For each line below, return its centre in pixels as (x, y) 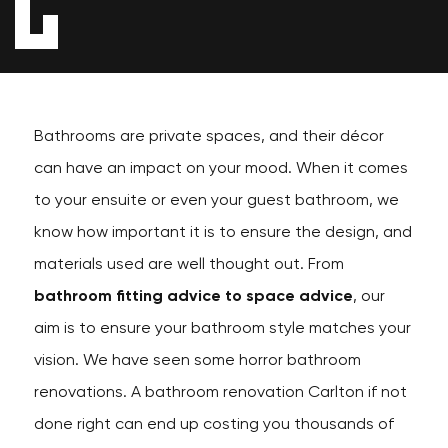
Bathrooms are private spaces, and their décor (208, 137)
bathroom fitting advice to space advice (193, 297)
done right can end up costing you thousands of (213, 425)
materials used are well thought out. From (188, 265)
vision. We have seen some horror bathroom (197, 361)
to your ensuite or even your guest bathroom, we (216, 201)
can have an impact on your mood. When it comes (220, 169)
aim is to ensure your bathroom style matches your (222, 329)
